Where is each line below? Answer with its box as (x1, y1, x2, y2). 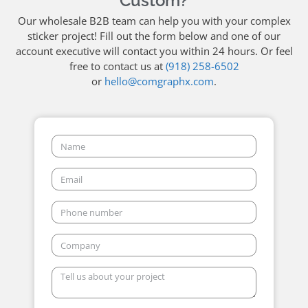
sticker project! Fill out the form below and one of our (27, 28, 280, 43)
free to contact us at (69, 58, 166, 73)
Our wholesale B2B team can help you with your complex (17, 13, 291, 27)
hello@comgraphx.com (104, 74, 214, 88)
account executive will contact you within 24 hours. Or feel (15, 43, 293, 58)
